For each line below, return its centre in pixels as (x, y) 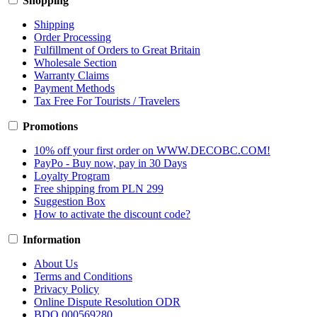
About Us (56, 264)
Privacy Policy (67, 289)
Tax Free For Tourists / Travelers (107, 101)
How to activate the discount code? (112, 214)
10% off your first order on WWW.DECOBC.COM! (152, 151)
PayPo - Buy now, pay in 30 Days (110, 163)
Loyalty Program (72, 176)
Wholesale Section (75, 63)
